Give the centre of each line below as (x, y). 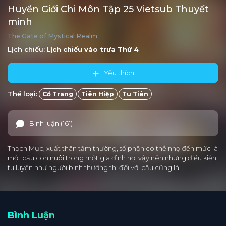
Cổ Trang (58, 94)
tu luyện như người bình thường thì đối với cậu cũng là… (95, 167)
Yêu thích (119, 73)
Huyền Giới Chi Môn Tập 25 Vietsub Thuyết (108, 9)
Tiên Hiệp (98, 94)
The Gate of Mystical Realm (52, 36)
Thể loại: (22, 94)
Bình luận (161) (51, 123)
